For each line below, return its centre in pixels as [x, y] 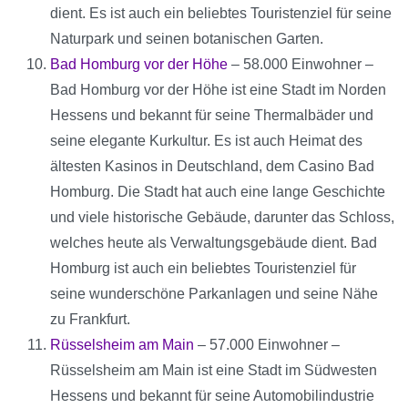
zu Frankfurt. [90, 320]
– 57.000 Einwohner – [267, 345]
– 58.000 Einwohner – [301, 65]
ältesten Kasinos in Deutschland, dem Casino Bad [212, 167]
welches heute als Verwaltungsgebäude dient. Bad [214, 243]
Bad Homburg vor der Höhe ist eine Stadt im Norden [218, 90]
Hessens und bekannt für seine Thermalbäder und [212, 116]
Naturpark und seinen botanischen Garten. [187, 39]
